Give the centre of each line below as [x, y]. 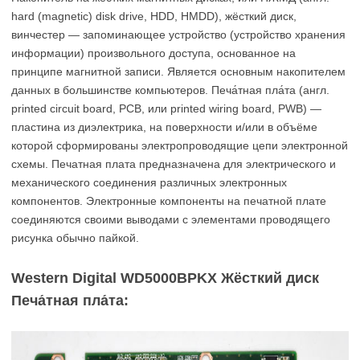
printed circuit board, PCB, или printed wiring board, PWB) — [166, 108]
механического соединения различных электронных [149, 182]
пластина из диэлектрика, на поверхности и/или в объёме [164, 127]
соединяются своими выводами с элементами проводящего [171, 219]
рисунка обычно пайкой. [75, 238]
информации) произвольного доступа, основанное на [153, 53]
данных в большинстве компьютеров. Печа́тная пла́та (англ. [170, 90]
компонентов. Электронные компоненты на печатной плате [169, 201]
